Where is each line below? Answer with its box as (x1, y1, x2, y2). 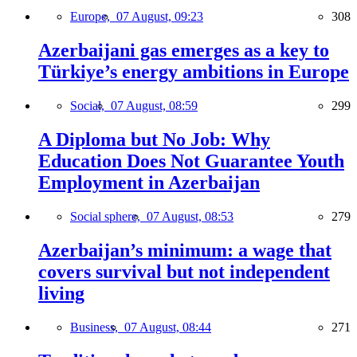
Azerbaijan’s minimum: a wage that (38, 239, 331, 261)
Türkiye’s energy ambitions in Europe (38, 61, 349, 83)
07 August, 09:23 (116, 10, 203, 24)
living (38, 282, 84, 304)
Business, (70, 320, 124, 334)
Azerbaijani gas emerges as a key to (38, 40, 329, 61)
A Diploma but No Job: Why (38, 129, 270, 151)
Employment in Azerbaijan (38, 172, 260, 194)
